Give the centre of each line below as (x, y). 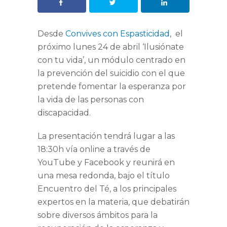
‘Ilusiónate (163, 47)
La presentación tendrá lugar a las (106, 136)
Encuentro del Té (73, 189)
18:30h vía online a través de (94, 149)
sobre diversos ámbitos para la (98, 215)
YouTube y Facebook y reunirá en (106, 163)
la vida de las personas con (91, 100)
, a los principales (143, 189)
